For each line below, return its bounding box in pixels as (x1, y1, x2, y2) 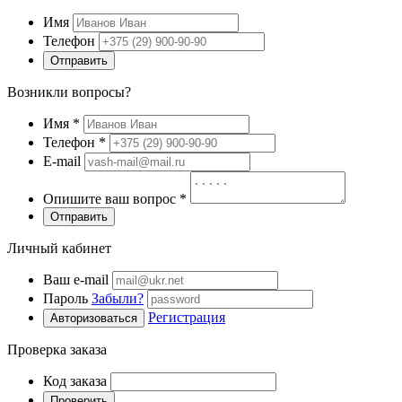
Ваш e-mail (43, 272, 109, 288)
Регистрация (148, 310, 225, 326)
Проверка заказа (7, 342, 107, 358)
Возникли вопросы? (7, 84, 131, 100)
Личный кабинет (7, 240, 111, 257)
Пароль (43, 291, 92, 307)
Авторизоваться (50, 311, 137, 326)
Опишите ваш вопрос (43, 191, 179, 207)
